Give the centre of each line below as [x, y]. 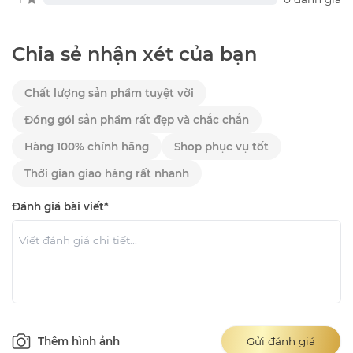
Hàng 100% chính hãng [87, 147]
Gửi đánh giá [281, 342]
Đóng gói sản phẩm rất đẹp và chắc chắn [137, 120]
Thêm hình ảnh [79, 342]
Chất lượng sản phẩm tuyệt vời [109, 93]
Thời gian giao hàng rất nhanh [107, 174]
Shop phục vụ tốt [221, 147]
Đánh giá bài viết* [60, 207]
